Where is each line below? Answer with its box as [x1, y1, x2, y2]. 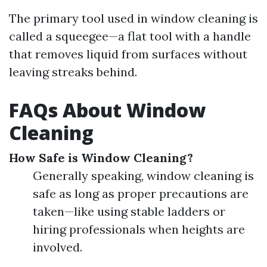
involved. [33, 240, 82, 254]
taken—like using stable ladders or [33, 204, 225, 219]
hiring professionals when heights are [33, 222, 245, 237]
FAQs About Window [9, 97, 206, 123]
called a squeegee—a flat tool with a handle [9, 29, 251, 44]
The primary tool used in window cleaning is [9, 11, 258, 26]
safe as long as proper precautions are [33, 186, 249, 201]
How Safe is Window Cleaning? [9, 150, 193, 165]
